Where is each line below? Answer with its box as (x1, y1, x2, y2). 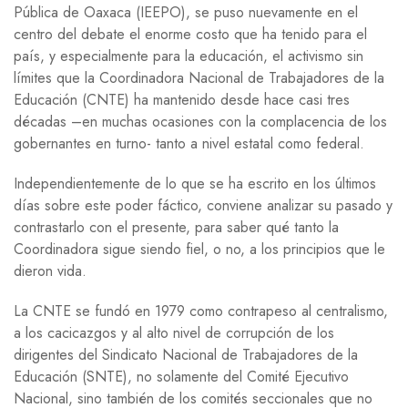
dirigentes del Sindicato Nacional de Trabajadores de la (14, 343, 358, 365)
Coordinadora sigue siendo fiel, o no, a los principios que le (14, 238, 385, 260)
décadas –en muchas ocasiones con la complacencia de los (14, 110, 387, 132)
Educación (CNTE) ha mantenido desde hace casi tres (14, 88, 350, 110)
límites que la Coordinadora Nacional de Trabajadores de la (14, 66, 384, 88)
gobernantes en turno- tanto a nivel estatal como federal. (14, 132, 364, 154)
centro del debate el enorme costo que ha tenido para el (14, 23, 367, 45)
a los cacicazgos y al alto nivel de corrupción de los (14, 321, 334, 343)
